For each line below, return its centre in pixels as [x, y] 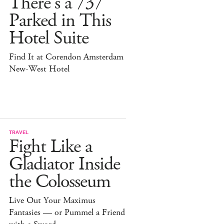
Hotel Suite [49, 38]
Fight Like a [50, 146]
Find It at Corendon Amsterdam [66, 57]
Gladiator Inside [64, 164]
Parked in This [60, 20]
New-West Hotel [39, 69]
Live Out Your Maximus [52, 200]
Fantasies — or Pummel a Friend [67, 212]
